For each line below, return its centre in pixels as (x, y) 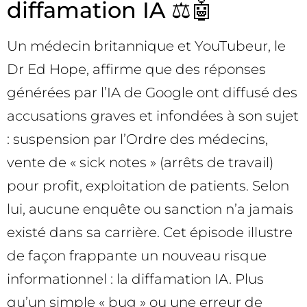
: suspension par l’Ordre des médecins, (137, 139)
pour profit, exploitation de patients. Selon (148, 186)
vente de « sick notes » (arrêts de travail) (140, 162)
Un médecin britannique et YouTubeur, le (146, 46)
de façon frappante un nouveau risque (137, 256)
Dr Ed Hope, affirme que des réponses (136, 69)
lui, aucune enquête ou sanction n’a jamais (150, 209)
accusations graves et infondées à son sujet (153, 116)
